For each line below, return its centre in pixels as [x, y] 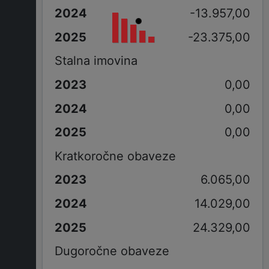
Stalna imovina [96, 61]
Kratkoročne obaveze [115, 156]
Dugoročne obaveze [112, 251]
